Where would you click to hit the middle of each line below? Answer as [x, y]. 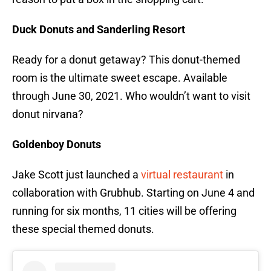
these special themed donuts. [83, 229]
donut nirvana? [48, 114]
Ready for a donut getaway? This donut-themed [126, 60]
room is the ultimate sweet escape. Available [120, 78]
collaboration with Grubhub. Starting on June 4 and [133, 193]
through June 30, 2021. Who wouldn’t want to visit [131, 96]
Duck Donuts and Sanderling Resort [99, 30]
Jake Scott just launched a [77, 175]
